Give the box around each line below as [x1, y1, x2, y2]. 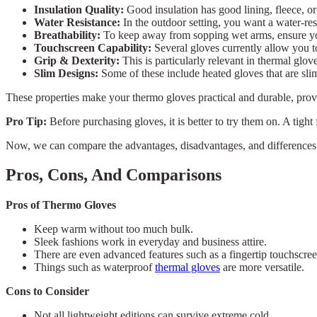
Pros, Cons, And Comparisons [6, 166, 221, 185]
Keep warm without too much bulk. [34, 223, 193, 236]
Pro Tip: [6, 115, 50, 127]
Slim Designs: [34, 67, 101, 79]
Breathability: [34, 28, 103, 41]
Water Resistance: [34, 16, 123, 28]
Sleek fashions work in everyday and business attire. [34, 236, 267, 248]
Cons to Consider [6, 285, 89, 298]
